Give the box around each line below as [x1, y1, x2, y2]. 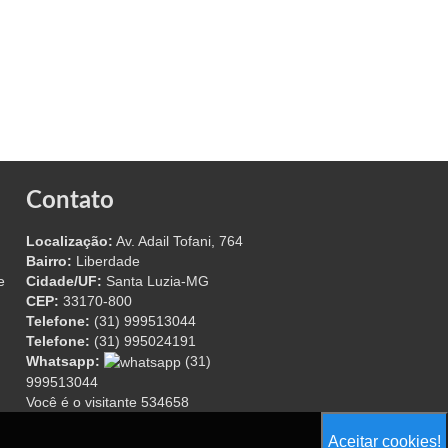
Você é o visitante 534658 [26, 393, 189, 410]
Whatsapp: [26, 352, 100, 369]
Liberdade [72, 252, 140, 269]
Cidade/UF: [26, 272, 102, 289]
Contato [26, 188, 114, 213]
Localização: [26, 232, 113, 249]
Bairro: [26, 252, 72, 269]
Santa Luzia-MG [102, 272, 209, 289]
